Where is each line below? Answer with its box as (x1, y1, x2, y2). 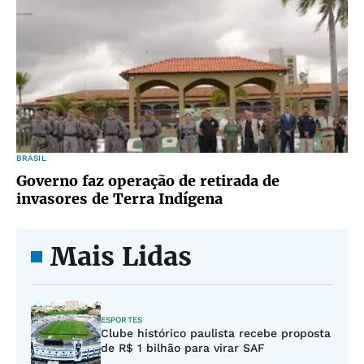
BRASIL (16, 154, 46, 162)
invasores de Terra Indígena (16, 189, 223, 208)
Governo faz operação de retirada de (16, 171, 279, 190)
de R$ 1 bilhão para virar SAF (101, 341, 265, 354)
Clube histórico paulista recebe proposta (101, 327, 331, 340)
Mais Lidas (50, 240, 192, 273)
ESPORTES (101, 315, 142, 324)
